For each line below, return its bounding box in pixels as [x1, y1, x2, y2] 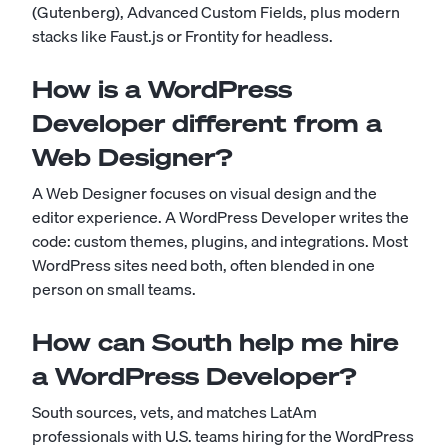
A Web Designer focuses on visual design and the [32, 180, 377, 207]
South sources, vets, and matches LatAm [32, 399, 317, 426]
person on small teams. [32, 276, 196, 303]
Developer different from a [32, 107, 382, 140]
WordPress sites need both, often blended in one [32, 252, 375, 279]
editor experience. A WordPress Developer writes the [32, 204, 409, 231]
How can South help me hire [32, 326, 399, 359]
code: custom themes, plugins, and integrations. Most [32, 228, 408, 255]
